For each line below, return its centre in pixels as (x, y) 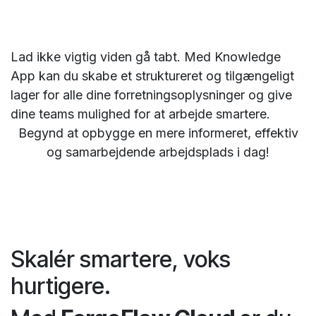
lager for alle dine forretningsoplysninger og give (151, 95)
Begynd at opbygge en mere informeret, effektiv (158, 133)
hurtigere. (61, 286)
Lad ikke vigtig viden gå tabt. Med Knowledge (146, 57)
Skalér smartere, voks (121, 260)
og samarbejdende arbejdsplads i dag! (158, 152)
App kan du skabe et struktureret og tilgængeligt (152, 76)
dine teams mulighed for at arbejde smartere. (140, 114)
